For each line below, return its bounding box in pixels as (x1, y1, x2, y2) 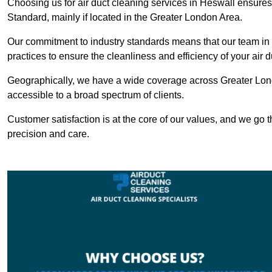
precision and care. (7, 129, 89, 140)
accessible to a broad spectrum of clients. (7, 90, 184, 101)
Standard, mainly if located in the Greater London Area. (7, 12, 242, 23)
